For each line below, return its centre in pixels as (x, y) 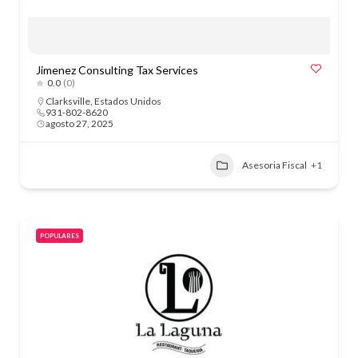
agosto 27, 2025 (80, 123)
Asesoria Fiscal (274, 165)
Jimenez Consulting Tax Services (117, 70)
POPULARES (60, 236)
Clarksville (68, 101)
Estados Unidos (128, 101)
